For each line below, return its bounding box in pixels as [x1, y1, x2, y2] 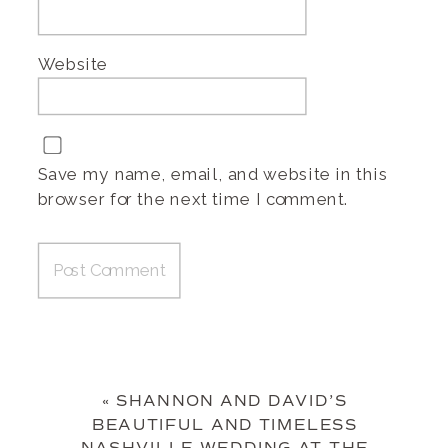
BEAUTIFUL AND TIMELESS [91, 415, 358, 434]
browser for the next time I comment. [37, 188, 350, 209]
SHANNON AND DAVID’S [116, 391, 348, 411]
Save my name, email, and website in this [37, 163, 388, 184]
